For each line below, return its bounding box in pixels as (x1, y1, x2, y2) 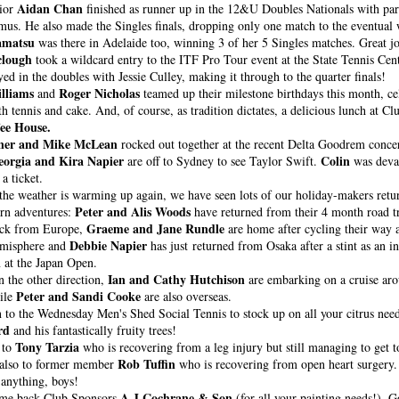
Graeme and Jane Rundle (86, 219, 224, 238)
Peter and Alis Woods (75, 202, 191, 221)
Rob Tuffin (118, 354, 175, 373)
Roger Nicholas (59, 84, 140, 102)
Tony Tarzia (15, 338, 79, 356)
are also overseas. (141, 288, 236, 305)
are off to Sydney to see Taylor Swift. (124, 152, 321, 169)
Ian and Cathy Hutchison (108, 270, 245, 289)
